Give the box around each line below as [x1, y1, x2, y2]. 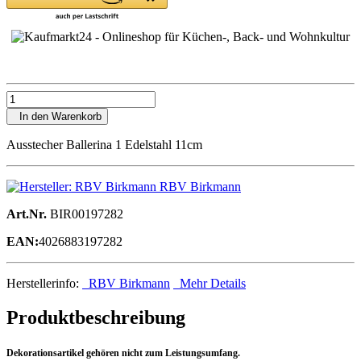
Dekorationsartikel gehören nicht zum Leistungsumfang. [6, 346, 240, 359]
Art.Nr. [6, 206, 47, 221]
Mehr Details [173, 276, 246, 290]
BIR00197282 [47, 206, 123, 221]
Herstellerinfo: [6, 276, 82, 290]
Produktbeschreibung [6, 306, 185, 328]
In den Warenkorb [13, 110, 102, 122]
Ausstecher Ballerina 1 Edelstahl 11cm [6, 137, 202, 151]
